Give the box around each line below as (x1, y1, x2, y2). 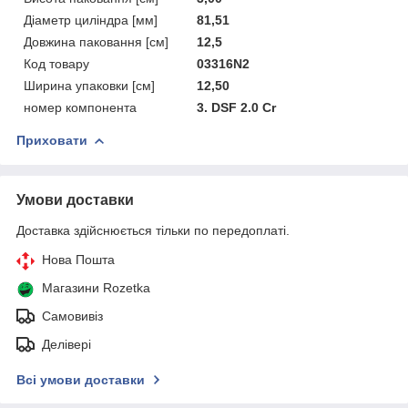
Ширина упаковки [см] (24, 77, 155, 93)
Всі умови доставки (16, 372, 145, 387)
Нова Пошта (42, 251, 115, 267)
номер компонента (24, 99, 137, 115)
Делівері (42, 336, 91, 352)
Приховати (16, 132, 87, 148)
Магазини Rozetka (42, 280, 150, 295)
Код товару (24, 56, 89, 71)
